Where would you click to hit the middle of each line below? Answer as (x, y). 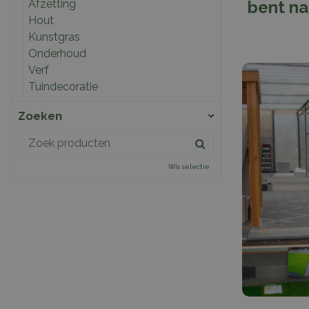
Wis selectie (189, 167)
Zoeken (40, 116)
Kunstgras (54, 37)
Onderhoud (57, 53)
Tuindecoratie (63, 86)
